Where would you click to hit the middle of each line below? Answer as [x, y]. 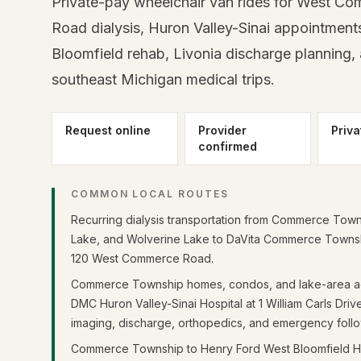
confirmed [228, 146]
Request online [108, 130]
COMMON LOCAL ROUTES [150, 194]
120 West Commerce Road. [142, 258]
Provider [223, 130]
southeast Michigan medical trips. [163, 79]
